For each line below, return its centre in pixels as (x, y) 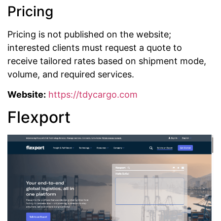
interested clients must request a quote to (95, 47)
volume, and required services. (71, 74)
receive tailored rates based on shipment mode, (107, 61)
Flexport (39, 117)
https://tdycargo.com (93, 94)
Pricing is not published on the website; (89, 34)
